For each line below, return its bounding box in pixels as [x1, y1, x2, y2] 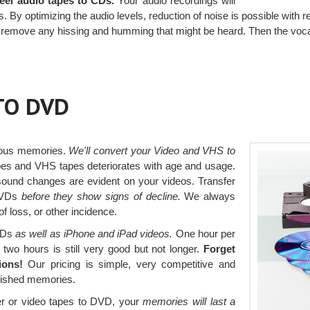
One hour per [172, 227, 236, 239]
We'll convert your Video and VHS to [69, 144, 236, 156]
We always [180, 190, 236, 202]
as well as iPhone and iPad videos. [15, 227, 173, 239]
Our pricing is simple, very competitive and [22, 257, 236, 270]
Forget [203, 242, 236, 255]
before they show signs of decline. [21, 190, 181, 202]
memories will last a [143, 295, 236, 307]
